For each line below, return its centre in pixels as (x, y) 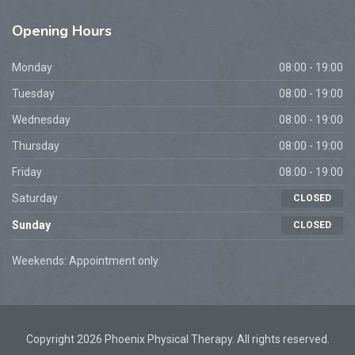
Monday (32, 68)
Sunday (31, 225)
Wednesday (41, 120)
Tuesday (33, 94)
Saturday (35, 198)
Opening (42, 31)
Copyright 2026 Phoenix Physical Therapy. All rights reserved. (177, 340)
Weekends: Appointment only (85, 261)
